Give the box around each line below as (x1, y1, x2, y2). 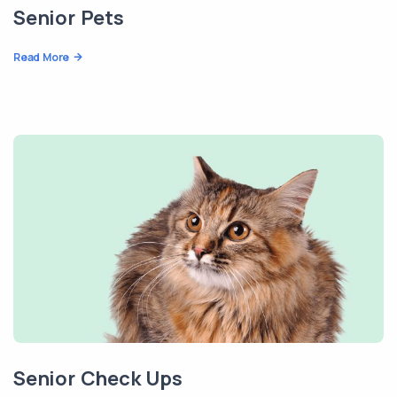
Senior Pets (13, 4, 124, 32)
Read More (13, 50, 70, 66)
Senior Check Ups (13, 365, 183, 393)
